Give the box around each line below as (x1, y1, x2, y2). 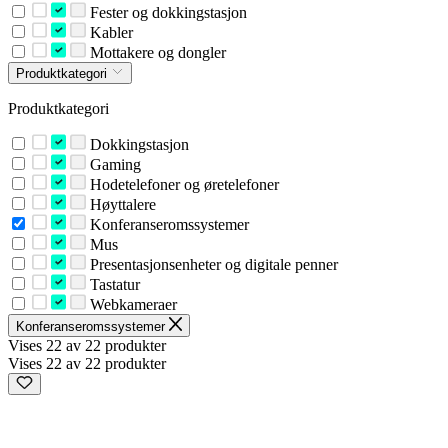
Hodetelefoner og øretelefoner (85, 176, 279, 194)
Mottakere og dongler (85, 44, 226, 62)
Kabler (85, 24, 133, 42)
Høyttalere (85, 196, 156, 214)
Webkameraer (85, 296, 177, 314)
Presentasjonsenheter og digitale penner (85, 256, 338, 274)
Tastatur (85, 276, 140, 294)
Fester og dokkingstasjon (85, 4, 247, 22)
